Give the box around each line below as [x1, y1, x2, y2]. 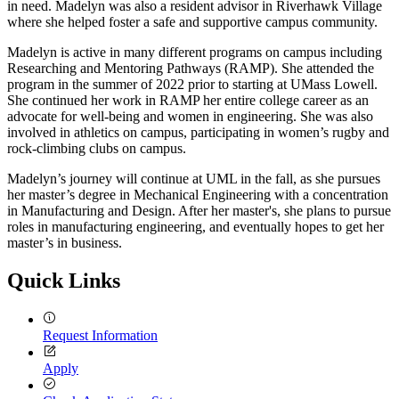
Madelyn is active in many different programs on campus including [7, 44, 382, 60]
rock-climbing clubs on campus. [7, 140, 186, 156]
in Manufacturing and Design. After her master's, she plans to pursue [7, 202, 391, 218]
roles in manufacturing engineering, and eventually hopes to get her [7, 218, 384, 234]
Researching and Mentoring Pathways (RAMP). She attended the [7, 60, 374, 76]
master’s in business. [7, 234, 122, 250]
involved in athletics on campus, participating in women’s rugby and [7, 124, 389, 140]
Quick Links [7, 268, 120, 292]
